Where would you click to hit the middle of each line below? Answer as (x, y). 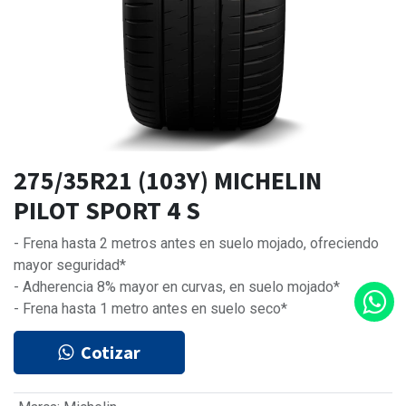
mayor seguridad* (70, 266)
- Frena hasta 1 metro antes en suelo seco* (150, 309)
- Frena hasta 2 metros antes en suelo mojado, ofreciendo (196, 244)
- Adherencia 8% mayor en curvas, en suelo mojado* (177, 287)
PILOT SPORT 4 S (107, 211)
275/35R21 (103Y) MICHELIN (168, 181)
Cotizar (111, 353)
